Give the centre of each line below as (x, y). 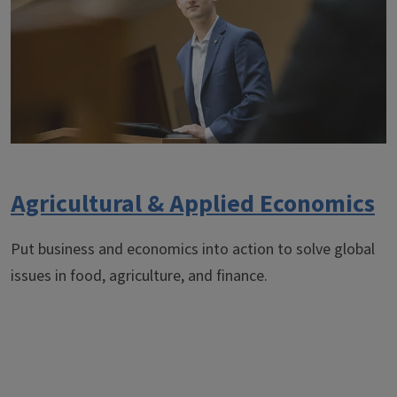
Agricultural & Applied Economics (193, 204)
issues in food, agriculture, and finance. (139, 276)
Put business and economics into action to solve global (193, 249)
